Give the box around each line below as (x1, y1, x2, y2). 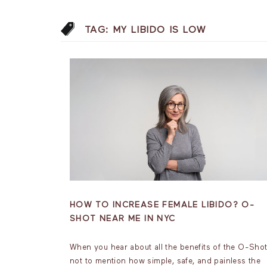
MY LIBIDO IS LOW (113, 26, 206, 35)
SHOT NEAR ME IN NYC (70, 215, 176, 223)
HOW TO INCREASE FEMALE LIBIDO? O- (70, 201, 255, 209)
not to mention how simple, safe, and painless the (70, 257, 261, 265)
